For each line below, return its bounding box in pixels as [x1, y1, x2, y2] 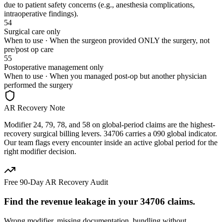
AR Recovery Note [4, 104, 65, 112]
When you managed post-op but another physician [50, 72, 207, 81]
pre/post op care [4, 45, 54, 54]
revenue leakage [41, 196, 106, 207]
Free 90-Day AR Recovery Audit [4, 178, 108, 187]
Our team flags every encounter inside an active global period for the [4, 138, 218, 147]
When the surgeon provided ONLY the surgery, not [50, 36, 210, 45]
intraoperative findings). [4, 9, 78, 18]
